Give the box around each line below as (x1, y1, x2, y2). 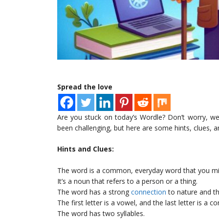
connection (131, 187, 166, 197)
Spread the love (57, 82, 112, 92)
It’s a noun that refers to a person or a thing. (57, 176, 197, 186)
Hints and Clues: (57, 144, 114, 154)
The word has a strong (57, 187, 131, 197)
